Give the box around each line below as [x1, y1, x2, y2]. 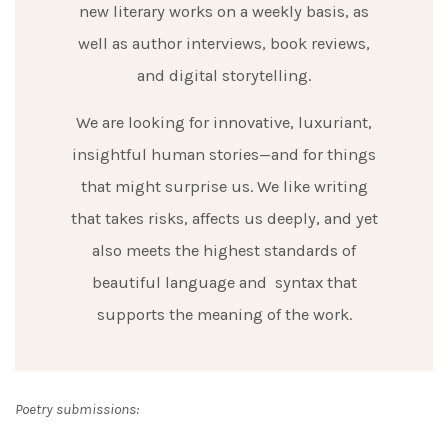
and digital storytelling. [137, 66, 311, 85]
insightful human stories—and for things [72, 145, 376, 164]
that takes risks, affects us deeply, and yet [70, 209, 378, 228]
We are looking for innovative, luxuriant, [76, 113, 372, 132]
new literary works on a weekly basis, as [79, 2, 369, 21]
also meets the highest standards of [92, 241, 356, 260]
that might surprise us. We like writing [80, 177, 368, 196]
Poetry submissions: [15, 399, 139, 418]
